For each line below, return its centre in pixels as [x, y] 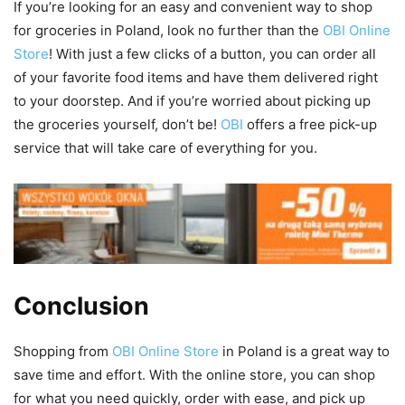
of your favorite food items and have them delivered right [196, 78]
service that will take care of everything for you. [165, 148]
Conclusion [81, 306]
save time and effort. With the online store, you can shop [194, 375]
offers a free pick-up [310, 125]
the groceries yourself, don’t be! [117, 125]
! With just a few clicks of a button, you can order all [212, 54]
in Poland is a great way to [304, 352]
